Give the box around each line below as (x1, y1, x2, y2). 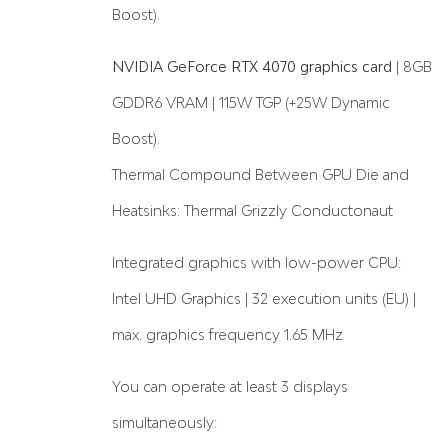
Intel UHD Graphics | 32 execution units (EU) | (112, 289, 416, 307)
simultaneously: (112, 413, 217, 431)
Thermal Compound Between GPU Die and (112, 165, 409, 183)
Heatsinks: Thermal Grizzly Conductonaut (112, 201, 393, 219)
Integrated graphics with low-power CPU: (112, 253, 401, 271)
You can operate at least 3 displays (112, 377, 348, 395)
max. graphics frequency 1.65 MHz (112, 325, 343, 343)
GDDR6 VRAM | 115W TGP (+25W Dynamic (112, 93, 390, 111)
